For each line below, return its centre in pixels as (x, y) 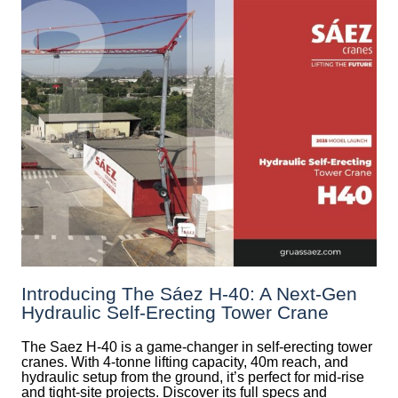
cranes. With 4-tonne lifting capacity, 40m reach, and (185, 362)
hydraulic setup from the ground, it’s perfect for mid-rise (193, 377)
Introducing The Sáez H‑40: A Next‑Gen (189, 293)
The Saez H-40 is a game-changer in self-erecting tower (197, 346)
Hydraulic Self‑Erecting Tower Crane (175, 312)
